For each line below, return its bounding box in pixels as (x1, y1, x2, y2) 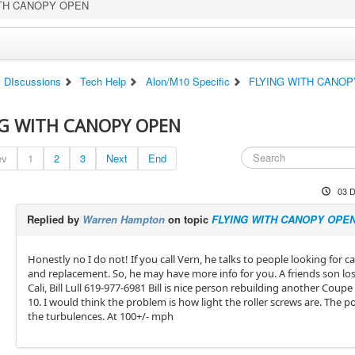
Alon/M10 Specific (145, 74, 230, 89)
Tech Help (80, 74, 127, 89)
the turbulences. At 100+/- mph (27, 309, 174, 323)
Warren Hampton (82, 212, 165, 227)
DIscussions (3, 74, 61, 89)
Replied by (26, 212, 82, 227)
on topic (164, 212, 212, 227)
